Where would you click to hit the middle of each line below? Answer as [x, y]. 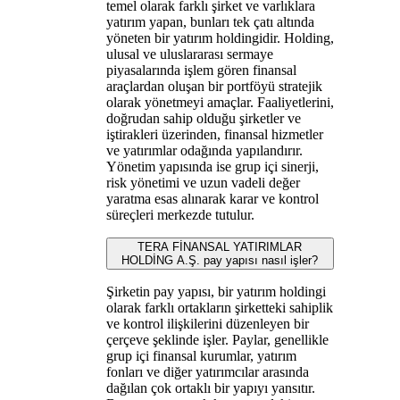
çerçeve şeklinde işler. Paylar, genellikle [217, 339]
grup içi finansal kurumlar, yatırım [201, 355]
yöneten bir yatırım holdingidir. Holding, [220, 37]
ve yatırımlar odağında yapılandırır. [204, 150]
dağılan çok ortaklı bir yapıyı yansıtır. [210, 387]
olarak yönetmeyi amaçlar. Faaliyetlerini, [220, 102]
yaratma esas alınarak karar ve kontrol [212, 198]
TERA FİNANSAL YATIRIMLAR [220, 246]
